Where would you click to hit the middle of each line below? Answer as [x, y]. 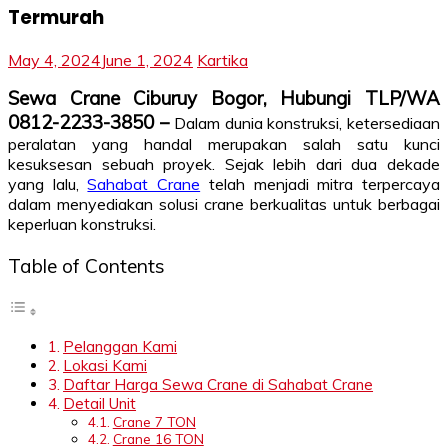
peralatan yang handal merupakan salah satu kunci [224, 144]
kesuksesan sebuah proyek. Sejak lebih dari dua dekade [224, 164]
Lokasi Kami [105, 365]
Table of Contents [86, 265]
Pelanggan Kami [120, 346]
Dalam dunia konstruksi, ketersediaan [307, 123]
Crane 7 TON [154, 421]
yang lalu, [48, 184]
